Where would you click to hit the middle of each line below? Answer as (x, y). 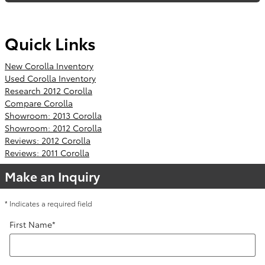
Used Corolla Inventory (50, 78)
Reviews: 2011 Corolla (47, 152)
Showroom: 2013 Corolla (53, 115)
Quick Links (50, 43)
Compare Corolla (39, 103)
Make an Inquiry (52, 176)
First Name (31, 224)
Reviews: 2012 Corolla (48, 140)
